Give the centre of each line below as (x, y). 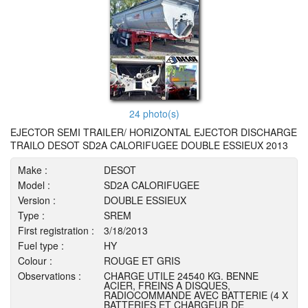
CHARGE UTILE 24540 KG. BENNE (181, 276)
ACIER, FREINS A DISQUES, (167, 285)
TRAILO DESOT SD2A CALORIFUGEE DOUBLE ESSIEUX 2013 (149, 145)
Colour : (35, 261)
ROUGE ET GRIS (142, 261)
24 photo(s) (154, 113)
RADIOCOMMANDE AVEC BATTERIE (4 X (196, 295)
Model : (34, 185)
